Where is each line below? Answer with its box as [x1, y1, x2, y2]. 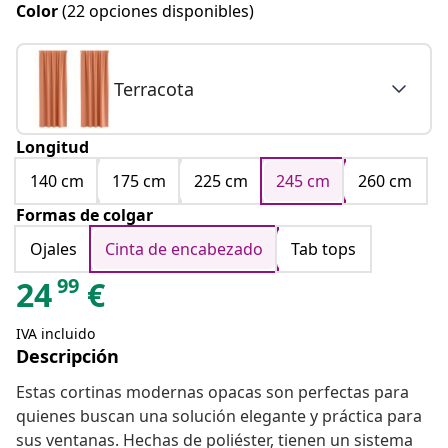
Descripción [16, 344, 119, 369]
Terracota [114, 77, 194, 102]
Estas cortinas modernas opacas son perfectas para [16, 381, 409, 404]
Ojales [30, 238, 77, 261]
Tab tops [291, 238, 356, 261]
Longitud [16, 136, 89, 159]
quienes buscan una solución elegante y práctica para [16, 405, 422, 428]
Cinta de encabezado [105, 238, 263, 261]
